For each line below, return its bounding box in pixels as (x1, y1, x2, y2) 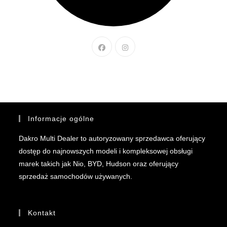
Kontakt (28, 209, 56, 217)
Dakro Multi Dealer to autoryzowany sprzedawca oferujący (19, 134, 206, 143)
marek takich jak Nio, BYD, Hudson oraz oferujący (19, 160, 179, 168)
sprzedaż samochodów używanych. (19, 172, 133, 181)
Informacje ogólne (28, 115, 95, 123)
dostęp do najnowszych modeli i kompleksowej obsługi (19, 147, 193, 156)
